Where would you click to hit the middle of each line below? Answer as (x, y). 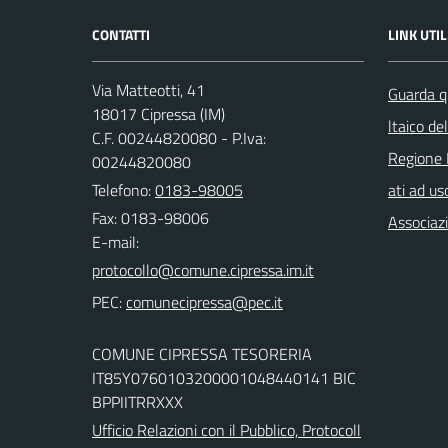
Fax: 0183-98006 (150, 218)
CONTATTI (121, 34)
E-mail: (115, 242)
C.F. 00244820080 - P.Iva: (179, 138)
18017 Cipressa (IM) (158, 114)
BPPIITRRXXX (137, 402)
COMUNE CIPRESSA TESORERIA (202, 354)
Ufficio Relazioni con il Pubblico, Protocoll (226, 430)
